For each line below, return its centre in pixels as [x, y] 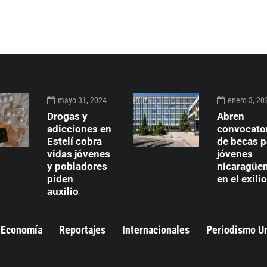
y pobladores [77, 166]
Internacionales [156, 229]
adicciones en [79, 128]
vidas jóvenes [79, 153]
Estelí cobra [74, 141]
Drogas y [67, 116]
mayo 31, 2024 [82, 100]
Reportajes [82, 229]
